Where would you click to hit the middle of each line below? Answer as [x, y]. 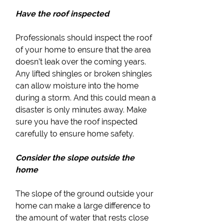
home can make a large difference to [83, 206]
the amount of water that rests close [82, 218]
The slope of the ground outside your [85, 194]
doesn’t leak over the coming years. [81, 62]
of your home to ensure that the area [83, 50]
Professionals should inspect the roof [84, 38]
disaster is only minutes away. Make [81, 110]
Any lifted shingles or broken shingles [84, 74]
